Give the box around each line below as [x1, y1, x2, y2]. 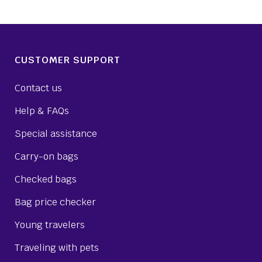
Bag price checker [15, 195, 96, 208]
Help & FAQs [15, 104, 69, 117]
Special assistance [15, 127, 97, 140]
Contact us [15, 81, 62, 94]
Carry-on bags [15, 150, 78, 163]
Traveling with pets [15, 241, 99, 254]
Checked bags [15, 173, 77, 185]
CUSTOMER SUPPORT [15, 53, 120, 66]
